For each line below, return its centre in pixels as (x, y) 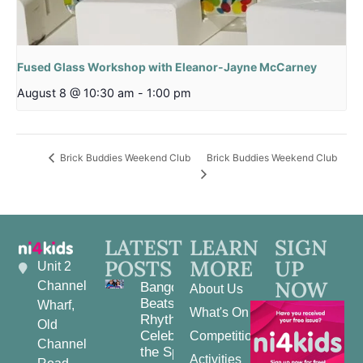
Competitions (228, 335)
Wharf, (56, 305)
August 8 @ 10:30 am (76, 92)
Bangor (161, 287)
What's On (219, 312)
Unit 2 (54, 266)
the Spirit (167, 352)
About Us (216, 288)
